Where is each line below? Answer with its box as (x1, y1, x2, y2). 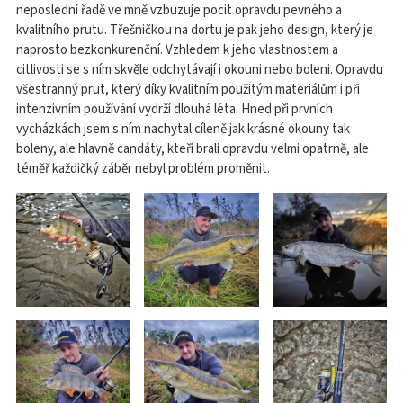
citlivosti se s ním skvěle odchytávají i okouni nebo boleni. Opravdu (16, 60, 383, 79)
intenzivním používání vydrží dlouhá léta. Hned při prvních (16, 100, 333, 119)
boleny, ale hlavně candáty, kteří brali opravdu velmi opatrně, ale (16, 139, 369, 158)
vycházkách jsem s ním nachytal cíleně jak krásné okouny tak (16, 120, 350, 139)
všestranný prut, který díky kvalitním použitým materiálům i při (16, 80, 360, 99)
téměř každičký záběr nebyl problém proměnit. (16, 159, 270, 178)
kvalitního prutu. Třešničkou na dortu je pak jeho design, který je (16, 21, 373, 40)
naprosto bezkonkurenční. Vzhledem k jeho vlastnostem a (16, 40, 338, 59)
